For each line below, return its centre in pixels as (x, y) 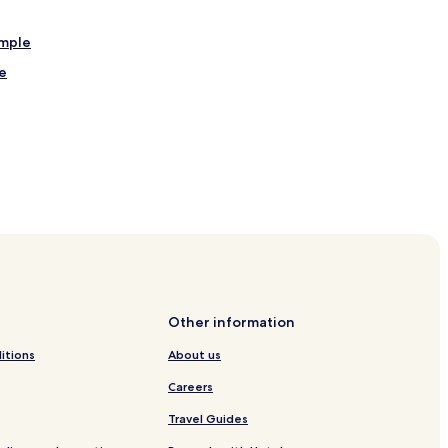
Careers (190, 386)
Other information (231, 321)
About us (194, 354)
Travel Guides (208, 418)
